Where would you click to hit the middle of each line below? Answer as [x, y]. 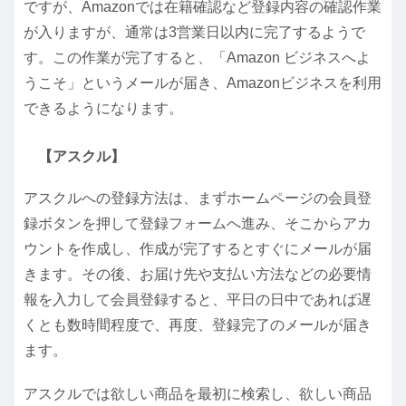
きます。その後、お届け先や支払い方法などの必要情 [198, 275]
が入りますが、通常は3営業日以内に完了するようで [194, 33]
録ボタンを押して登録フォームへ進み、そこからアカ [198, 224]
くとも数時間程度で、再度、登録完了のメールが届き [198, 325]
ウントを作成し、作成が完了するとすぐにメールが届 [198, 249]
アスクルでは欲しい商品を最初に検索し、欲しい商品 [198, 393]
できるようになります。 [103, 109]
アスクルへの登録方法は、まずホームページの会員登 [198, 198]
